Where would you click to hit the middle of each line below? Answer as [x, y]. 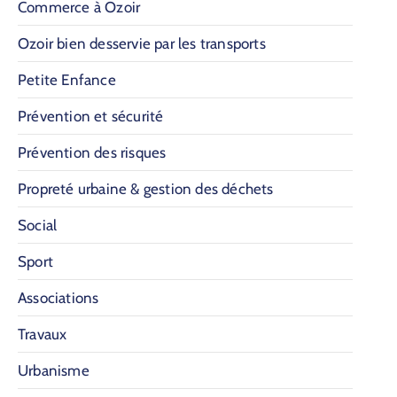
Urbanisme [54, 370]
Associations [58, 297]
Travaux [43, 334]
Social [38, 225]
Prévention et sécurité [91, 116]
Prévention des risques [92, 152]
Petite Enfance [67, 79]
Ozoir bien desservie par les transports [142, 43]
